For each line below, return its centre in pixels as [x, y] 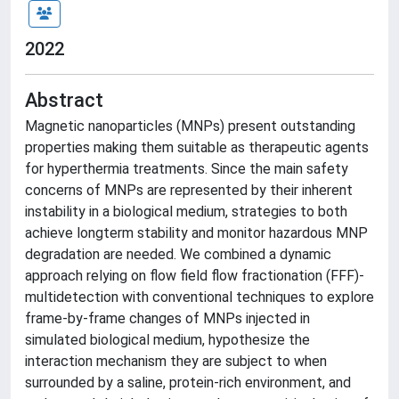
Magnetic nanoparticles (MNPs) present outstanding [190, 126]
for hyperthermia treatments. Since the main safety [187, 169]
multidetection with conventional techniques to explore [199, 297]
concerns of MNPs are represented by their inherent [189, 190]
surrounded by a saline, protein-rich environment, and [188, 383]
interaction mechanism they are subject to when [176, 361]
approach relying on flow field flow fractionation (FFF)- [195, 276]
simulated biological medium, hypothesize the [167, 340]
